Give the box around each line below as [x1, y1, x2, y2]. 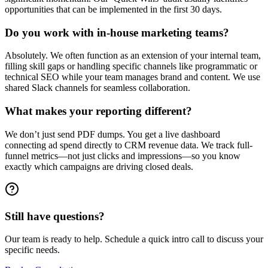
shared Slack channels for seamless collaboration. [5, 83, 190, 93]
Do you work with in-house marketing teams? [5, 26, 229, 39]
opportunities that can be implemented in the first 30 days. [5, 4, 222, 14]
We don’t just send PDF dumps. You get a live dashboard [5, 129, 220, 139]
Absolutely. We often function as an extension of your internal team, [5, 50, 261, 61]
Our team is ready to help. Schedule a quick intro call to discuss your [5, 234, 263, 245]
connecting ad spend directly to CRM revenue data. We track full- [5, 139, 252, 150]
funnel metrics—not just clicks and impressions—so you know [5, 150, 240, 161]
